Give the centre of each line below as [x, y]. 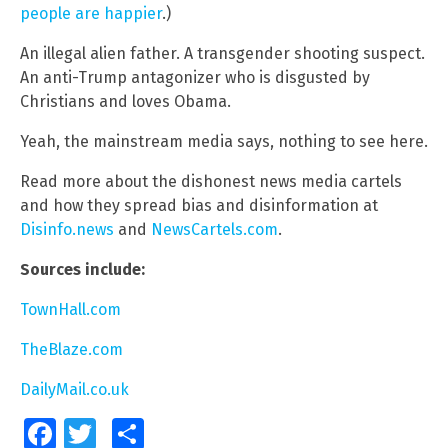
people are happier [91, 13]
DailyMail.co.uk [74, 389]
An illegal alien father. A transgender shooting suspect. [222, 53]
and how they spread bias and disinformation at [199, 205]
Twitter [113, 433]
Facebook [83, 433]
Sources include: [82, 269]
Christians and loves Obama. [125, 101]
